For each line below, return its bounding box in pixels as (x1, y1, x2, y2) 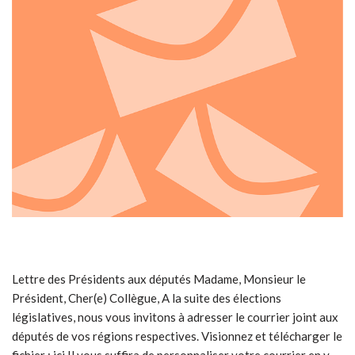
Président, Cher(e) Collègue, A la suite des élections (12, 291, 281, 306)
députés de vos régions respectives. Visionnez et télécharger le (12, 329, 342, 344)
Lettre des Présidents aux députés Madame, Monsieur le (12, 272, 306, 287)
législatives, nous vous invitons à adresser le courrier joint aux (12, 310, 338, 325)
